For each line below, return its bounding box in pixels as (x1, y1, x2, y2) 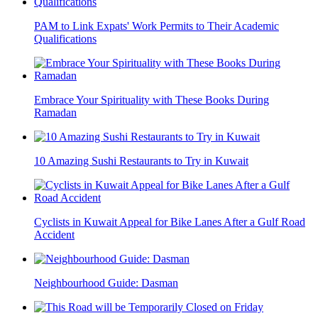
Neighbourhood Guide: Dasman (34, 276, 178, 289)
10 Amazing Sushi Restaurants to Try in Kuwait (34, 154, 248, 167)
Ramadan (34, 106, 77, 119)
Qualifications (34, 32, 97, 45)
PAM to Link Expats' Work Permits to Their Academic (34, 19, 279, 32)
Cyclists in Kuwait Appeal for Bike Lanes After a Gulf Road (34, 215, 305, 228)
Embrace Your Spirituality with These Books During (34, 93, 269, 106)
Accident (34, 228, 75, 241)
